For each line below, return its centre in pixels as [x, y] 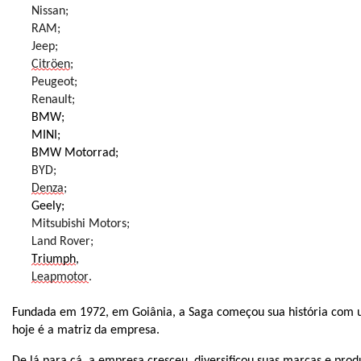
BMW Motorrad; [75, 153]
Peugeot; [54, 82]
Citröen [51, 64]
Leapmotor [60, 277]
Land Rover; [62, 242]
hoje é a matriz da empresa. [86, 330]
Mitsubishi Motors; [81, 224]
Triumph [54, 259]
